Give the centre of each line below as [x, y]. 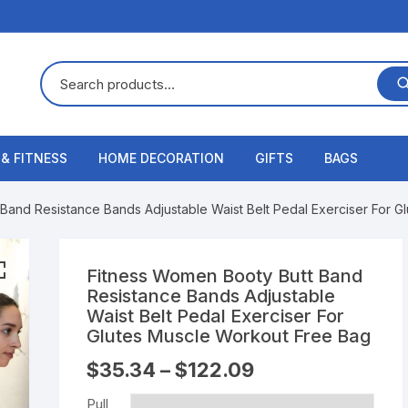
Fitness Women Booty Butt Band [225, 275]
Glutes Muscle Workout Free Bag [229, 336]
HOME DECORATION [161, 158]
